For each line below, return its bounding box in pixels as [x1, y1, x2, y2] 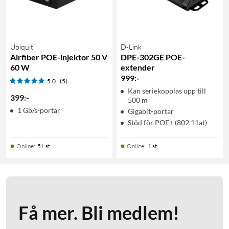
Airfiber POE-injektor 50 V [10, 52, 107, 62]
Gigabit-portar [128, 106, 174, 116]
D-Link [121, 42, 142, 51]
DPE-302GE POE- [121, 52, 185, 62]
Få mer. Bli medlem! [18, 201, 179, 224]
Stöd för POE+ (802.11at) [128, 118, 207, 127]
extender [121, 62, 155, 72]
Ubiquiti [10, 42, 35, 51]
